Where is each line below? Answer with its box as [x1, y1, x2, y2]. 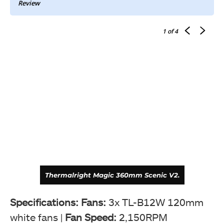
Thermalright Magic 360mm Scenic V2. [44, 171, 179, 179]
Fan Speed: [65, 211, 119, 223]
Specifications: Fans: [10, 196, 108, 208]
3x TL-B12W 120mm [108, 196, 203, 208]
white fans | [10, 211, 65, 223]
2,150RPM [119, 211, 167, 223]
